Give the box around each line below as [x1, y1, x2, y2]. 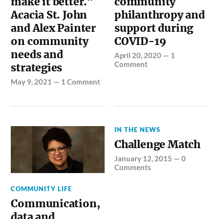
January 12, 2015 [114, 153, 173, 163]
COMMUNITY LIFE [11, 184, 72, 193]
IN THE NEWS [114, 125, 161, 133]
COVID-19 [114, 34, 166, 48]
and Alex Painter [11, 21, 96, 35]
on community [11, 34, 88, 48]
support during [114, 21, 194, 35]
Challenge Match [114, 137, 200, 151]
